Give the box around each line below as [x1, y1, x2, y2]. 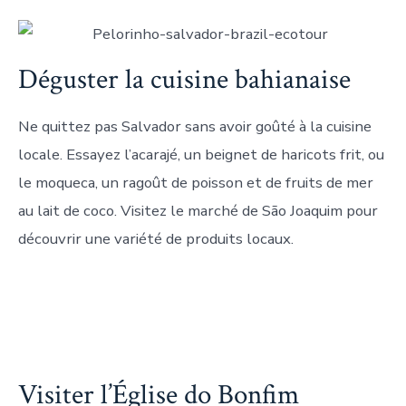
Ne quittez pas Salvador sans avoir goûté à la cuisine [18, 116, 372, 138]
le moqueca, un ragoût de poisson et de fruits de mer [18, 172, 373, 194]
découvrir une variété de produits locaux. [18, 228, 294, 250]
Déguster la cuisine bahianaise [18, 62, 351, 99]
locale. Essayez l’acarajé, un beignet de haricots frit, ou [18, 144, 384, 166]
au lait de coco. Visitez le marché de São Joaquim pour [18, 200, 378, 222]
